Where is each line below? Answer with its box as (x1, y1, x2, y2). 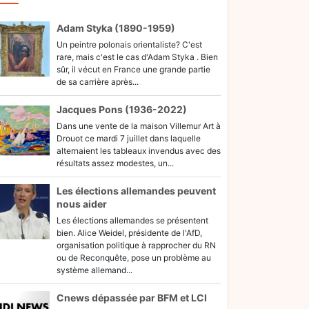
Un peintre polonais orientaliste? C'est (57, 39, 202, 50)
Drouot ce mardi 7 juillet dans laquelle (57, 133, 201, 143)
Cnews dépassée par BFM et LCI (57, 292, 207, 303)
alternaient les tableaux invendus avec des (57, 146, 221, 156)
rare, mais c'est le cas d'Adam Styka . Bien (57, 52, 218, 62)
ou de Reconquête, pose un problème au (57, 252, 211, 263)
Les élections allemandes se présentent (57, 215, 208, 226)
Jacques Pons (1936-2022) (57, 103, 187, 115)
